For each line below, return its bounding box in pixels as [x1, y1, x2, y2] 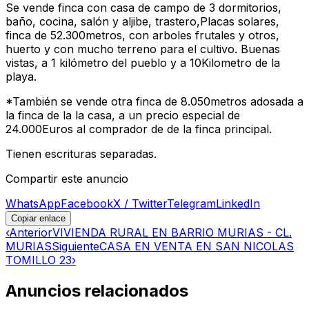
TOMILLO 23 [6, 252, 72, 267]
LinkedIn [216, 196, 260, 210]
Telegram [167, 196, 216, 210]
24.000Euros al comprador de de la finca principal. [6, 121, 272, 136]
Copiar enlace [11, 212, 66, 223]
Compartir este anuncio [6, 171, 128, 186]
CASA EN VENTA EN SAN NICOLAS [99, 239, 294, 253]
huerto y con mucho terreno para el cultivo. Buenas [6, 41, 280, 56]
